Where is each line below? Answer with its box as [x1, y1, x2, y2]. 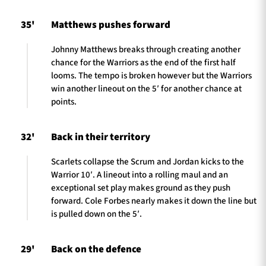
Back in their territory [51, 130, 150, 145]
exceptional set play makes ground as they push [51, 181, 230, 194]
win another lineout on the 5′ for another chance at [51, 82, 242, 95]
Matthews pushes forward [51, 18, 170, 33]
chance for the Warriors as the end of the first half [51, 56, 236, 69]
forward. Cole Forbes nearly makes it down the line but [51, 194, 256, 207]
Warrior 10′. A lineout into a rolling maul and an [51, 168, 228, 181]
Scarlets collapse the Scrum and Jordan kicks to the [51, 155, 244, 168]
